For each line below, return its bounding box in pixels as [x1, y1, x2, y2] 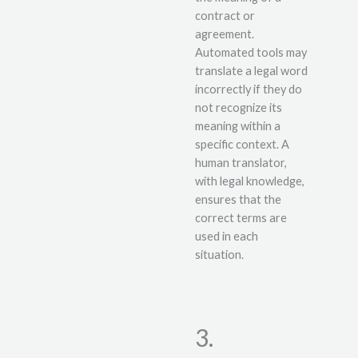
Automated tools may [195, 45, 307, 59]
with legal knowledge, [195, 173, 304, 188]
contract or [195, 8, 255, 22]
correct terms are [195, 210, 287, 225]
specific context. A [195, 137, 289, 151]
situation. [195, 247, 244, 261]
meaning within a [195, 118, 280, 133]
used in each [195, 229, 258, 243]
